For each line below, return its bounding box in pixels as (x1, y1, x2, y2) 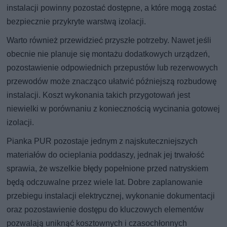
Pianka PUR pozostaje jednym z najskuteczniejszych (7, 136, 198, 146)
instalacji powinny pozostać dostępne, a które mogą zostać (7, 3, 217, 13)
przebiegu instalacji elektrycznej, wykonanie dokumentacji (7, 191, 215, 201)
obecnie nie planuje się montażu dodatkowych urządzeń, (7, 49, 210, 59)
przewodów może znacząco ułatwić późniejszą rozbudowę (7, 77, 217, 87)
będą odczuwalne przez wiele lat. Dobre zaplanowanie (7, 177, 203, 187)
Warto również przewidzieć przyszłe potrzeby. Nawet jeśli (7, 35, 212, 46)
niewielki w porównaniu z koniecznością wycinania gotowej (7, 104, 220, 114)
